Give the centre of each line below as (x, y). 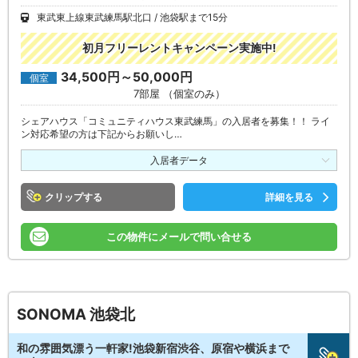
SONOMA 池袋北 (76, 314)
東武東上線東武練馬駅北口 (94, 17)
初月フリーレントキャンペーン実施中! (179, 48)
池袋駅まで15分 (194, 17)
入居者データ (179, 160)
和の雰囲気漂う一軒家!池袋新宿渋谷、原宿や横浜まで (153, 348)
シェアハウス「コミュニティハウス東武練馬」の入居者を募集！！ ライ (175, 121)
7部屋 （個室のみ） (179, 93)
